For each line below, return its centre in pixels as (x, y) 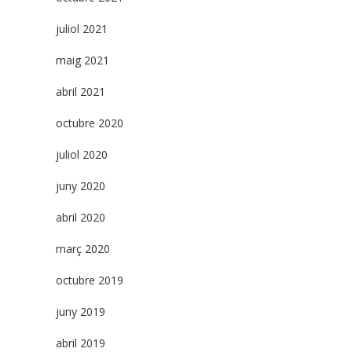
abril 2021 (81, 92)
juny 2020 (81, 186)
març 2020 (83, 249)
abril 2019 (81, 343)
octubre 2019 (90, 280)
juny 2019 (81, 312)
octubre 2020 (90, 123)
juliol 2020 (82, 154)
